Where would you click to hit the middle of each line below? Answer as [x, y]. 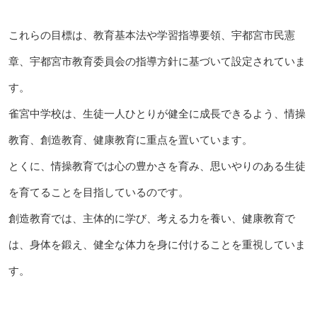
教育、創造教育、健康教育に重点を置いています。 [130, 139]
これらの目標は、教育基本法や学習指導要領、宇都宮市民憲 [151, 35]
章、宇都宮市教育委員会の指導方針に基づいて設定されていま [157, 61]
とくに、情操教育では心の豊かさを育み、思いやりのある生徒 [157, 166]
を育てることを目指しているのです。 [98, 192]
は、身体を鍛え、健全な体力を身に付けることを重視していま [157, 244]
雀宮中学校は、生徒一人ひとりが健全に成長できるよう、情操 [157, 113]
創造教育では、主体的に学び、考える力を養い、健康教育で [151, 218]
